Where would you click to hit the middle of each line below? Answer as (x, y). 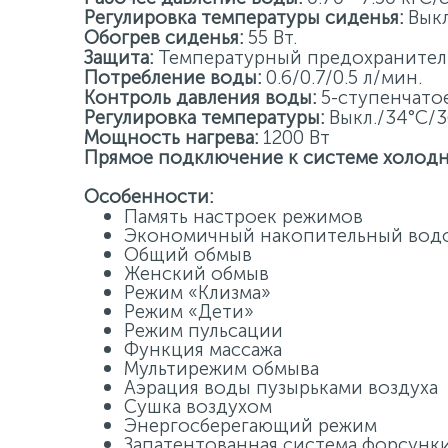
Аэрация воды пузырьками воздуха (281, 387)
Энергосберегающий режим (250, 425)
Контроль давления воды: (200, 97)
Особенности (146, 196)
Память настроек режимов (243, 216)
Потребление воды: (172, 77)
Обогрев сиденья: (163, 37)
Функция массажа (203, 349)
